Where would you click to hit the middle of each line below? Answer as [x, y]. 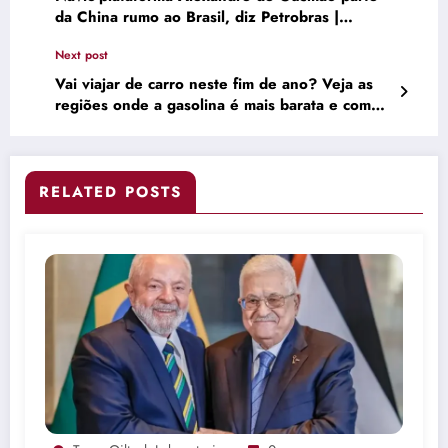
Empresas [88, 37]
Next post [81, 54]
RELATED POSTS [110, 191]
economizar [95, 125]
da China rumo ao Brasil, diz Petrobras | [197, 16]
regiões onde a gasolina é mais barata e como [217, 104]
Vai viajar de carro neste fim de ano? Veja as [214, 83]
